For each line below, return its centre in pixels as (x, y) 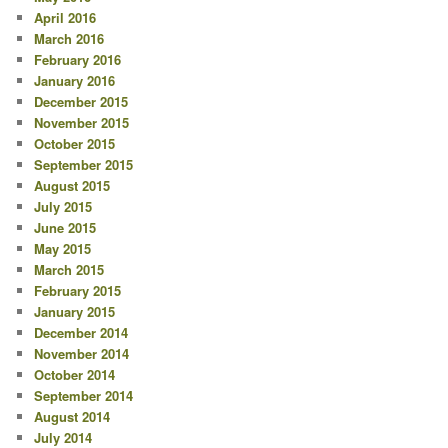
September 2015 (84, 165)
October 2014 (75, 375)
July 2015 (63, 207)
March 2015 (69, 270)
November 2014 (82, 354)
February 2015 (78, 291)
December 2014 (81, 333)
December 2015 (81, 102)
